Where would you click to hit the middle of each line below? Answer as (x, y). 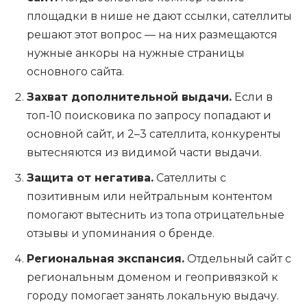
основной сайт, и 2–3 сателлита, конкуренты (154, 134)
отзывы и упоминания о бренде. (121, 234)
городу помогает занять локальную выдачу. (153, 296)
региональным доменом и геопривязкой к (152, 278)
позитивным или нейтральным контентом (150, 197)
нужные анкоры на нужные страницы (136, 53)
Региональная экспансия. (106, 259)
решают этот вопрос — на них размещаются (152, 35)
